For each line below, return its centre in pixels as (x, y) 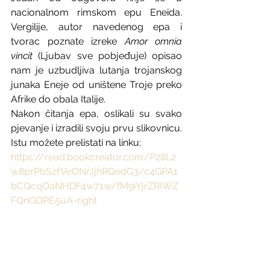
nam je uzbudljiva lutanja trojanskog (96, 70)
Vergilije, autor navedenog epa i (96, 27)
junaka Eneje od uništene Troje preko (96, 85)
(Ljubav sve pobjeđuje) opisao (110, 56)
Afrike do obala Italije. (59, 99)
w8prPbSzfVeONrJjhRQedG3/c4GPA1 (94, 171)
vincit (25, 56)
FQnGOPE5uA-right (54, 200)
